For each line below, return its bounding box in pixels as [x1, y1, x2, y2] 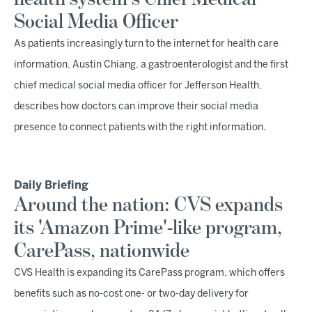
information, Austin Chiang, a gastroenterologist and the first [14, 61, 288, 70]
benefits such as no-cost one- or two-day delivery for [14, 290, 249, 299]
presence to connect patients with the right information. [14, 123, 266, 132]
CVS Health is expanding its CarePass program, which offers [14, 269, 285, 278]
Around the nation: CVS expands [14, 195, 283, 216]
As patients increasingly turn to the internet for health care [14, 40, 279, 49]
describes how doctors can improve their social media [14, 102, 258, 111]
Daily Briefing [14, 180, 88, 191]
